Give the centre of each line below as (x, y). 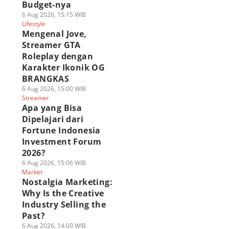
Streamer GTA (51, 45)
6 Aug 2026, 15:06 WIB (54, 163)
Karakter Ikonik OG (63, 67)
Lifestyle (33, 24)
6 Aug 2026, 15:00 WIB (54, 89)
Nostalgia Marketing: (67, 182)
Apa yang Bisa (52, 108)
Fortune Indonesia (61, 130)
